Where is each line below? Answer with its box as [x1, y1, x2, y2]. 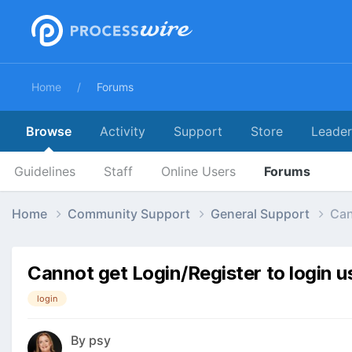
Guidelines [14, 163, 75, 179]
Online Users [161, 163, 236, 179]
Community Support [68, 205, 193, 222]
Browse [26, 123, 71, 139]
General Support [211, 205, 313, 222]
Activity [100, 123, 145, 139]
